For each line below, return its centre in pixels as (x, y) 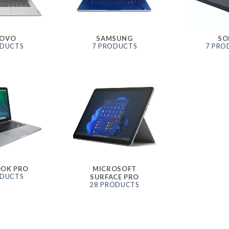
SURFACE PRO (114, 177)
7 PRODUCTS (114, 46)
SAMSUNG (114, 38)
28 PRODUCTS (114, 185)
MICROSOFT (114, 168)
